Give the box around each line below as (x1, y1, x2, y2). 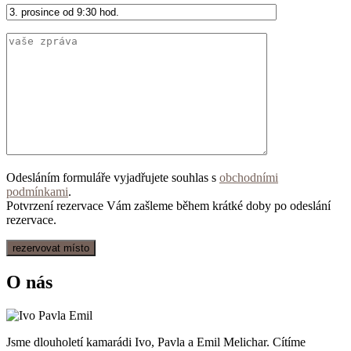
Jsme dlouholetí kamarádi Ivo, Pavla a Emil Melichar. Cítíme (6, 335, 306, 349)
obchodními (219, 171, 278, 185)
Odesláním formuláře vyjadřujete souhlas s (6, 171, 219, 185)
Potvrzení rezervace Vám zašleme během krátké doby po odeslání (6, 199, 331, 213)
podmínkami (6, 185, 68, 199)
